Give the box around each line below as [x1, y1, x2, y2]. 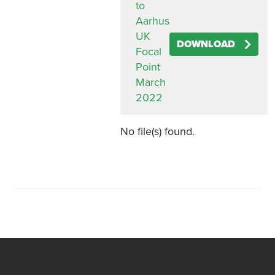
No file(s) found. [120, 125, 195, 138]
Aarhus [135, 14, 169, 28]
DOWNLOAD [176, 38, 235, 50]
